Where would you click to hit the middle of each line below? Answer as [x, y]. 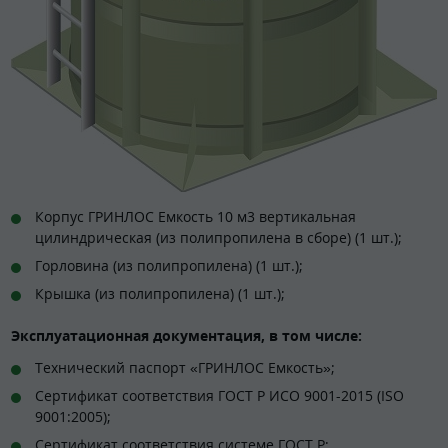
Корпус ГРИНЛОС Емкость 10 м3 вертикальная [195, 217]
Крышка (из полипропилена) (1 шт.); [160, 294]
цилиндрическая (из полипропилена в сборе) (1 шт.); [218, 238]
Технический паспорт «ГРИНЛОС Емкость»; [185, 367]
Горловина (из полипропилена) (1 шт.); [169, 266]
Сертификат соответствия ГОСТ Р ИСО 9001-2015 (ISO [219, 395]
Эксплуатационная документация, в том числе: [186, 336]
